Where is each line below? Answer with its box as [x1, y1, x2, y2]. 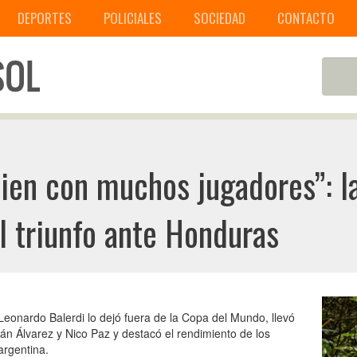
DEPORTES [18, 8, 72, 28]
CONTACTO [277, 8, 335, 28]
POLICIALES [104, 8, 162, 28]
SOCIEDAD [194, 8, 245, 28]
